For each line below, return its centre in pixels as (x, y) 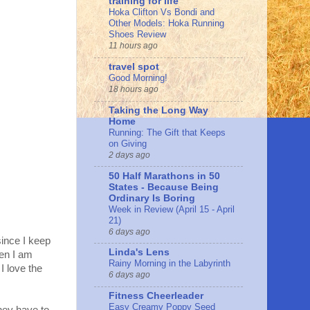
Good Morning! (138, 78)
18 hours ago (134, 90)
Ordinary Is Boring (152, 198)
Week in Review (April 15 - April (172, 209)
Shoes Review (137, 35)
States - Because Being (164, 187)
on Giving (128, 143)
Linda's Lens (139, 253)
